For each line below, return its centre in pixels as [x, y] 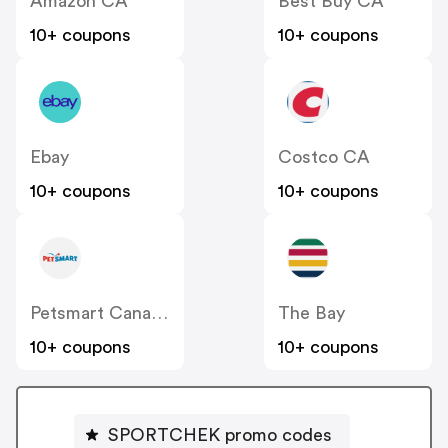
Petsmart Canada [159, 312]
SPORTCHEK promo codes [220, 435]
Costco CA [324, 156]
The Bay [311, 312]
